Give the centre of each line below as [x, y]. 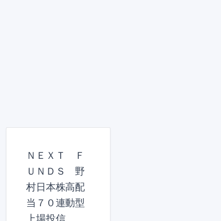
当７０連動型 [56, 203]
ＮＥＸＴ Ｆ [56, 155]
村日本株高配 [56, 187]
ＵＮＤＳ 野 [56, 171]
